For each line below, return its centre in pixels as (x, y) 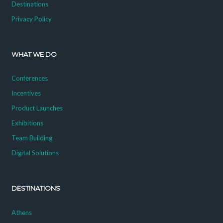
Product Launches (37, 108)
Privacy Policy (31, 19)
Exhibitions (27, 123)
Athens (21, 212)
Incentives (26, 93)
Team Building (32, 138)
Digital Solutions (35, 153)
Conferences (29, 78)
